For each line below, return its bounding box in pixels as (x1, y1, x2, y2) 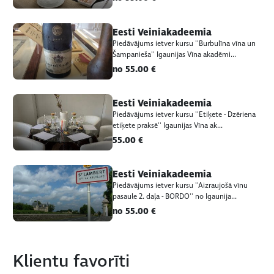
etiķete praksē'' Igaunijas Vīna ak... (112, 120, 223, 131)
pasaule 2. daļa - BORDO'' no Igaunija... (112, 191, 237, 202)
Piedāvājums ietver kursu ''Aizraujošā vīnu (112, 180, 248, 191)
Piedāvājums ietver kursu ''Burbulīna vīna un (112, 38, 256, 49)
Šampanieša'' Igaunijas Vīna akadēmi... (112, 49, 236, 60)
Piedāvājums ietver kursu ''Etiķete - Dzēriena (112, 109, 256, 120)
